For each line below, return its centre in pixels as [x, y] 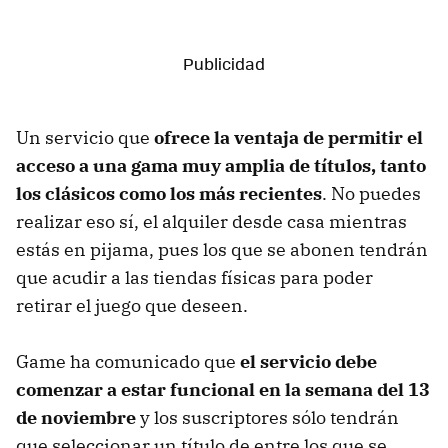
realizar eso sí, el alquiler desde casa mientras [211, 221]
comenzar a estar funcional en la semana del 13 [223, 389]
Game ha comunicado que [128, 361]
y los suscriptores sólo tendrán [267, 417]
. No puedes [371, 193]
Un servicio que [85, 137]
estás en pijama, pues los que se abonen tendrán [222, 249]
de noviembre [76, 417]
